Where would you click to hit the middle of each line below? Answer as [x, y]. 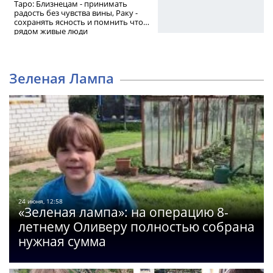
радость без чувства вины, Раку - [76, 13]
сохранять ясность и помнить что [79, 22]
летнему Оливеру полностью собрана [136, 227]
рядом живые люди [51, 31]
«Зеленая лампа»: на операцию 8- [123, 212]
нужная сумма [62, 242]
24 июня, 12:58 [41, 201]
